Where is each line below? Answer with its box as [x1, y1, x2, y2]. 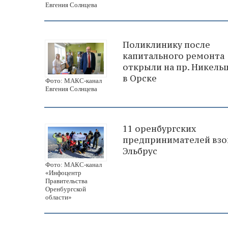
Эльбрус [123, 145, 157, 157]
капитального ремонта [123, 50, 224, 62]
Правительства [45, 177, 88, 185]
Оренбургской [45, 185, 86, 193]
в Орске [123, 72, 157, 84]
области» [45, 193, 72, 201]
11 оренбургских [123, 123, 196, 134]
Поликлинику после [123, 39, 210, 50]
